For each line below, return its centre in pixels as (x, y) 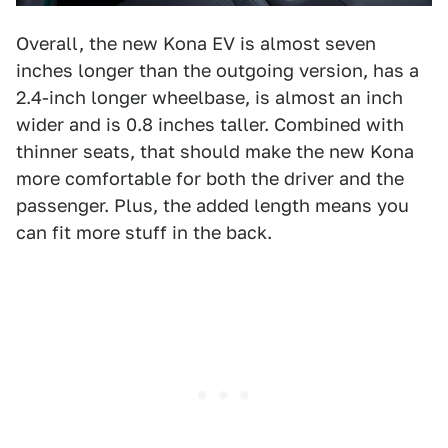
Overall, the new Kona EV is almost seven (196, 43)
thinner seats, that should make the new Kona (215, 151)
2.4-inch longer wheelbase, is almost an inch (209, 97)
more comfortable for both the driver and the (210, 178)
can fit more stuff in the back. (144, 232)
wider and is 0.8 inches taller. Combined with (210, 124)
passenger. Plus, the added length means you (212, 205)
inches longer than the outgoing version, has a (217, 70)
